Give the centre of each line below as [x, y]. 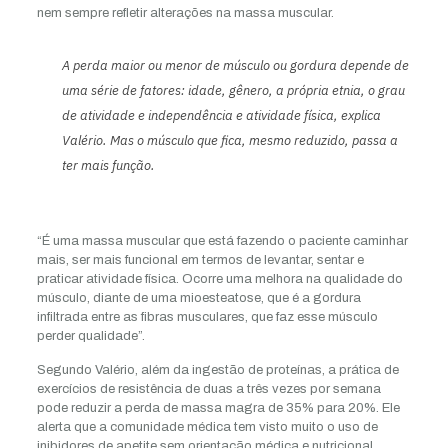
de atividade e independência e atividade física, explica [221, 116]
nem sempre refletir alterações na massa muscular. [185, 13]
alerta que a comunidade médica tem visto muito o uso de [207, 427]
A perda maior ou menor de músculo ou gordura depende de [235, 66]
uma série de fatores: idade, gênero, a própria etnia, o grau [233, 91]
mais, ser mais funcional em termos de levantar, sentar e [200, 260]
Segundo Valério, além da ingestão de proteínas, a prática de [217, 370]
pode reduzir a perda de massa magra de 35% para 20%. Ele [218, 408]
